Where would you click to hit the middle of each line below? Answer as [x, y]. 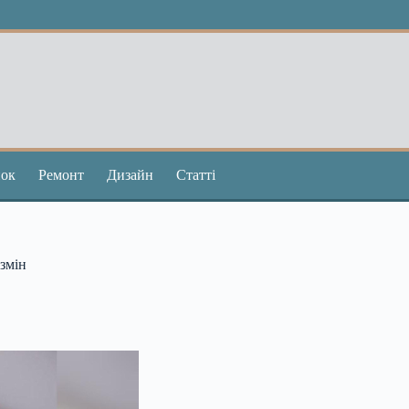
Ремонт [61, 175]
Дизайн [130, 175]
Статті [196, 175]
